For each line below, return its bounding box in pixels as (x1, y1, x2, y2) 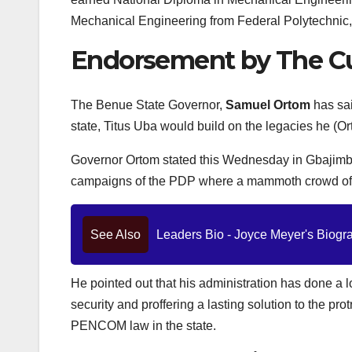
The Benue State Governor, (71, 97, 225, 112)
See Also (90, 227, 141, 241)
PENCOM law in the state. (71, 318, 216, 332)
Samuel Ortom (225, 97, 310, 112)
